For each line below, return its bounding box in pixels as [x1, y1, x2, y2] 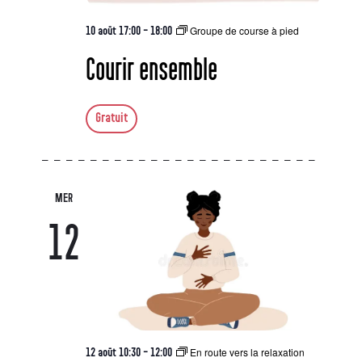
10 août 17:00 [85, 24, 141, 37]
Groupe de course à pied [189, 23, 299, 37]
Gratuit [95, 111, 128, 125]
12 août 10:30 [85, 346, 141, 359]
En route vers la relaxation [189, 345, 305, 359]
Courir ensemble [85, 55, 217, 85]
